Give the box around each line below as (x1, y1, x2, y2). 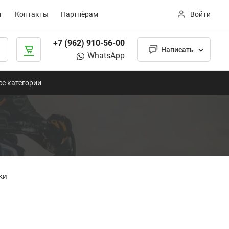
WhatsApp (85, 51, 125, 60)
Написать (161, 45, 194, 54)
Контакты (15, 10, 49, 18)
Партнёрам (61, 10, 98, 18)
